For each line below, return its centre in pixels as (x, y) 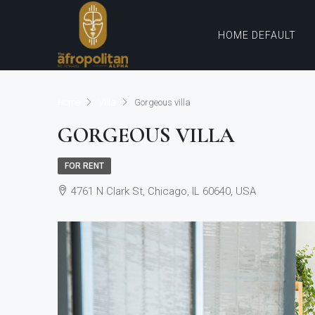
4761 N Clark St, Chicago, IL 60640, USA (163, 191)
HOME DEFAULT (257, 35)
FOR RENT (84, 166)
